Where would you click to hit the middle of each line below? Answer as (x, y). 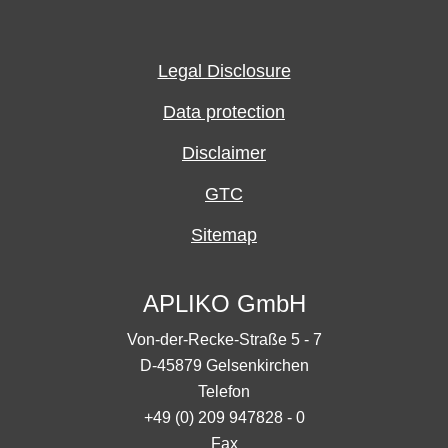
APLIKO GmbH (224, 303)
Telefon (224, 391)
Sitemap (224, 234)
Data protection (224, 112)
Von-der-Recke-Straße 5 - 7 (224, 339)
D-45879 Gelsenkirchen (224, 365)
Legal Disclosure (224, 71)
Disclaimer (224, 153)
